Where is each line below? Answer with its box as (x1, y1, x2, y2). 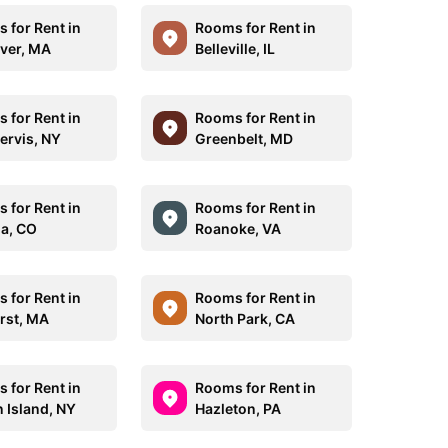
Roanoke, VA (194, 220, 281, 237)
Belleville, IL (194, 40, 275, 57)
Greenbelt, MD (194, 130, 293, 147)
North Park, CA (194, 310, 295, 327)
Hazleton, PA (194, 400, 281, 417)
